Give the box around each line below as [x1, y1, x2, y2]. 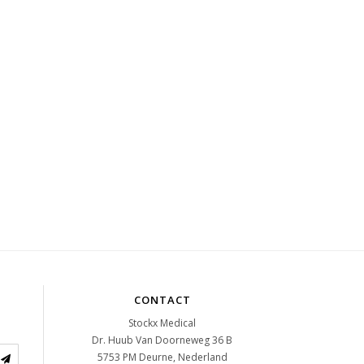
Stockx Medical [128, 316, 197, 330]
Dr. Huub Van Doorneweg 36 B [92, 333, 233, 347]
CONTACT [133, 292, 191, 307]
